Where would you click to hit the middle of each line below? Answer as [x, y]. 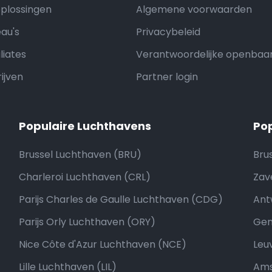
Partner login [167, 77]
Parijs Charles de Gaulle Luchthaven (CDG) [121, 199]
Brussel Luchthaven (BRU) [80, 155]
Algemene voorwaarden [194, 9]
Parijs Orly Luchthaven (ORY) [87, 222]
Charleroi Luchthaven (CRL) [84, 177]
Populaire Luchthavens [85, 126]
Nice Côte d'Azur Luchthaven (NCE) [102, 244]
